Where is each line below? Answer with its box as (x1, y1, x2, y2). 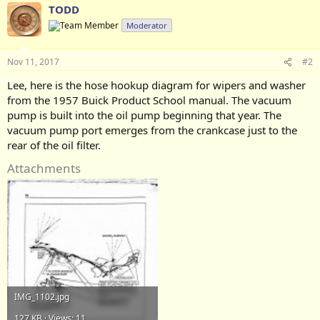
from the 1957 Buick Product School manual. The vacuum (7, 93, 291, 107)
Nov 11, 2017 (7, 56, 59, 68)
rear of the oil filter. (7, 138, 101, 152)
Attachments (7, 160, 81, 176)
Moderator (126, 19, 167, 31)
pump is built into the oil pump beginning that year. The (7, 108, 281, 122)
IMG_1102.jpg (14, 291, 69, 303)
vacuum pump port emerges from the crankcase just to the (7, 123, 297, 137)
